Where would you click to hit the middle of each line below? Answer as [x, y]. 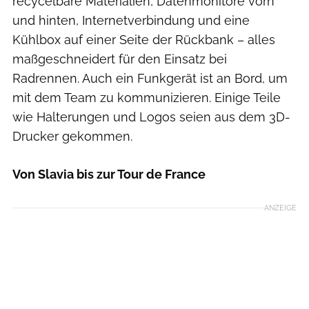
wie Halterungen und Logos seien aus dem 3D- [151, 117]
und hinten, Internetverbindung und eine [131, 21]
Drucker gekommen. [72, 137]
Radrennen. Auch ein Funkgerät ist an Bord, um [150, 79]
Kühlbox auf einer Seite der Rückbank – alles [144, 40]
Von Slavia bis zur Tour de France [109, 175]
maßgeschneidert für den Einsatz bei [120, 59]
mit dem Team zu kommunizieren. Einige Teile [147, 98]
